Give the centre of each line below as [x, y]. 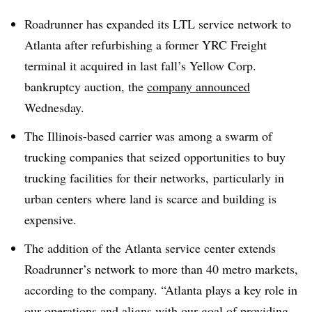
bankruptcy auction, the [86, 86]
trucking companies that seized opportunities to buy [155, 156]
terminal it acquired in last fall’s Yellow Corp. [140, 65]
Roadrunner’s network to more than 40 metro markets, [161, 268]
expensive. [50, 219]
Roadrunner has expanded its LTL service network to [158, 24]
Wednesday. [54, 107]
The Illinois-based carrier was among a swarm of [148, 135]
